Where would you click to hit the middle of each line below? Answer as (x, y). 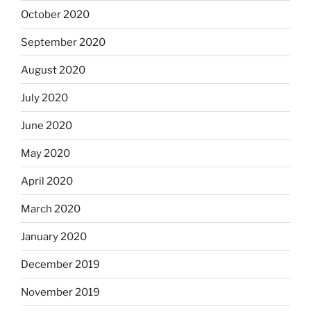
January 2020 (54, 236)
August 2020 (53, 70)
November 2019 (60, 292)
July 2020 (44, 98)
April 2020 (47, 181)
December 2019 (60, 264)
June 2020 (47, 125)
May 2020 (45, 153)
